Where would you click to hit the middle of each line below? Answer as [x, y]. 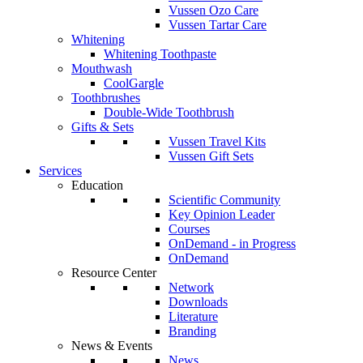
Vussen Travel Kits [217, 141]
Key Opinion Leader [222, 214]
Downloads [198, 302]
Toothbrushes [106, 98]
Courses [189, 229]
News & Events [112, 346]
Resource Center [114, 273]
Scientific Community [224, 200]
